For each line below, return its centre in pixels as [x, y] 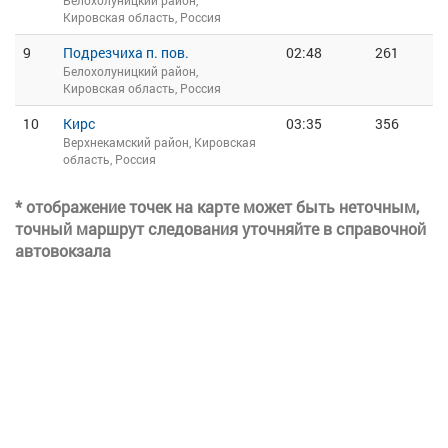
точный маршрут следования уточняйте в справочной [220, 228]
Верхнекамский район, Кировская [159, 142]
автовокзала [63, 250]
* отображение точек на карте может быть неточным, [217, 206]
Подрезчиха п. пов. [126, 52]
